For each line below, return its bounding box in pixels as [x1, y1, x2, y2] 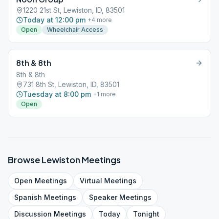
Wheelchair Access [47, 26, 103, 33]
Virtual [80, 176, 102, 185]
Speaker [89, 193, 117, 201]
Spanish [14, 193, 42, 201]
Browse [8, 154, 42, 165]
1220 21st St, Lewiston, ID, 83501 [23, 6, 125, 14]
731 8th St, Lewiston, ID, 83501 [23, 80, 119, 88]
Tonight [133, 210, 159, 218]
